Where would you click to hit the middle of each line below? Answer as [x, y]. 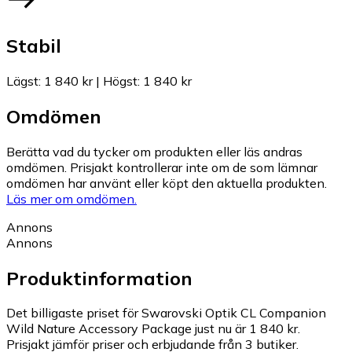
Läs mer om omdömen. [71, 198]
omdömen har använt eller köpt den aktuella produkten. [167, 183]
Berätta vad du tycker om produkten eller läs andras [154, 151]
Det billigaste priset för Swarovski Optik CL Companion [166, 313]
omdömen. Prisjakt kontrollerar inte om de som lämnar [162, 167]
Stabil [34, 45]
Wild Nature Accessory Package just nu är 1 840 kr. [153, 329]
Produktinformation [99, 278]
